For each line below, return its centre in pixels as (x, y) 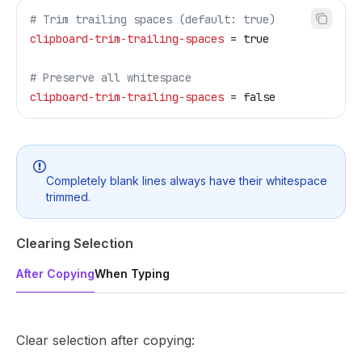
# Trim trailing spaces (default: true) (153, 19)
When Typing (132, 273)
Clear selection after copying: (105, 340)
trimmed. (68, 196)
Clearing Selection (75, 243)
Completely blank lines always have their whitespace (187, 180)
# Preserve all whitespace (111, 78)
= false (250, 97)
